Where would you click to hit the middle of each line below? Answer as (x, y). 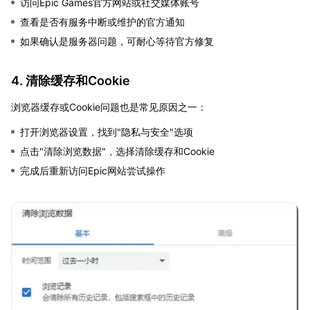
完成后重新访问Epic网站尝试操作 (93, 171)
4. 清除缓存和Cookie (71, 81)
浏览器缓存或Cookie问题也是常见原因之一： (109, 107)
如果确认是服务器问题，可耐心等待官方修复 (117, 42)
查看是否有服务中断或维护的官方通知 (102, 22)
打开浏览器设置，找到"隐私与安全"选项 (107, 132)
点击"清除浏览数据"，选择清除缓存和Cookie (117, 152)
